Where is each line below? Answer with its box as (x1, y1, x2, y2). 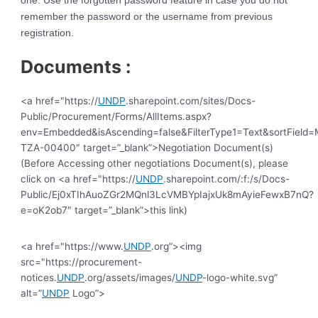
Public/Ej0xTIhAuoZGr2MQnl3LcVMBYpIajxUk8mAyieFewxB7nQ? (21, 189, 314, 201)
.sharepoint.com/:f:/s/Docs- (163, 173, 290, 185)
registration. (21, 27, 75, 38)
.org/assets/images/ (84, 272, 176, 284)
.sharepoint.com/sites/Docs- (126, 95, 256, 107)
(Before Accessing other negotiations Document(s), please (21, 158, 289, 170)
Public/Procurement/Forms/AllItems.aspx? (21, 111, 212, 123)
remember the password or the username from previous (21, 11, 273, 22)
